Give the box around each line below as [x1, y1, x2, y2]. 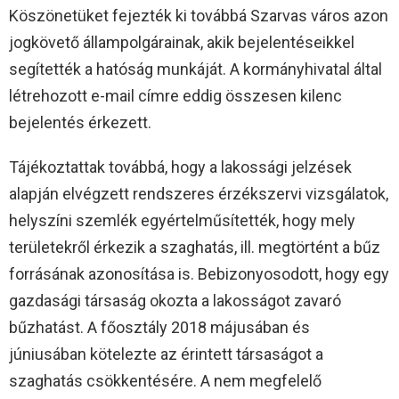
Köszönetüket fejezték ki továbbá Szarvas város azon [9, 5, 388, 25]
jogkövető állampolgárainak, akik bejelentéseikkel [9, 32, 354, 52]
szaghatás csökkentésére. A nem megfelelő [9, 370, 322, 390]
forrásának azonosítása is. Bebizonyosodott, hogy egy [9, 264, 389, 283]
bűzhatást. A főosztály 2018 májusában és [9, 317, 310, 337]
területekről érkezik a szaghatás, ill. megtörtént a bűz [9, 237, 380, 256]
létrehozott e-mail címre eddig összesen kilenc [9, 85, 342, 105]
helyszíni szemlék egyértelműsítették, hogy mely [9, 210, 355, 230]
